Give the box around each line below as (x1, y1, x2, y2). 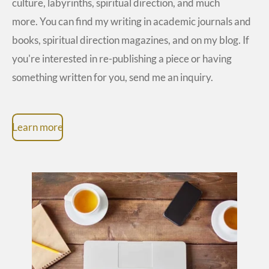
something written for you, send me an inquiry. (12, 71, 213, 84)
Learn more (12, 120, 63, 133)
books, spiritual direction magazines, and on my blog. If (12, 34, 249, 47)
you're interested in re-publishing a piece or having (12, 52, 232, 65)
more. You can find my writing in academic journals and (12, 15, 251, 28)
